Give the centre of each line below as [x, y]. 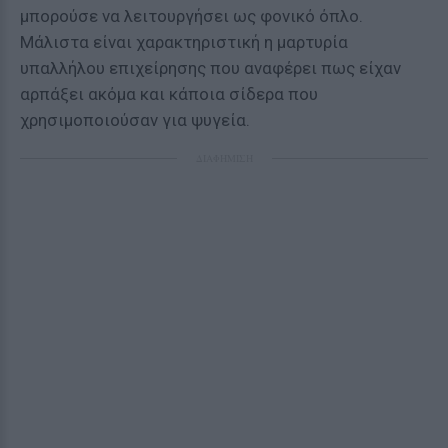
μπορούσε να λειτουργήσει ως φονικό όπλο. [191, 16]
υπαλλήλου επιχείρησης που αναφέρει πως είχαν [210, 68]
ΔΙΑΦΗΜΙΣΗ [224, 158]
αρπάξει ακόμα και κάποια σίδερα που [169, 94]
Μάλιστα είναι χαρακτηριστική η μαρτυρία [184, 42]
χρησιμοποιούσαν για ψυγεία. [135, 120]
